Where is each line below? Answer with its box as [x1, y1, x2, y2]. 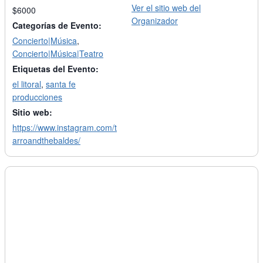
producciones [12, 91, 62, 103]
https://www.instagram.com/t [12, 122, 117, 134]
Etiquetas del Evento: [12, 63, 99, 75]
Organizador [131, 15, 178, 27]
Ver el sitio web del [131, 2, 201, 14]
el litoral [12, 78, 41, 90]
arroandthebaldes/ [12, 134, 80, 147]
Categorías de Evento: [12, 19, 102, 32]
